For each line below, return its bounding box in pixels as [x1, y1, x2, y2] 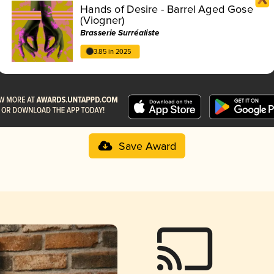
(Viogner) [80, 13, 125, 28]
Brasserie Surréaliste [80, 28, 160, 39]
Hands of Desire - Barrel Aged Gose [80, 2, 253, 17]
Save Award [118, 139, 176, 154]
